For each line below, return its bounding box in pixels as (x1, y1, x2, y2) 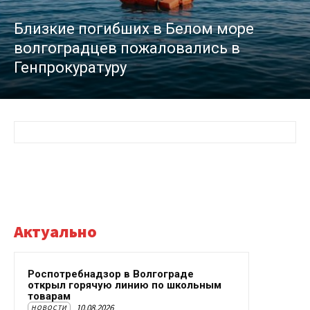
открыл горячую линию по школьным (28, 279, 221, 292)
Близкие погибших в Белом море (14, 20, 254, 38)
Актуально (14, 221, 97, 243)
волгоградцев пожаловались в (14, 39, 240, 57)
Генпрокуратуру (14, 59, 127, 77)
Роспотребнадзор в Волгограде (28, 268, 194, 281)
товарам (28, 290, 71, 303)
